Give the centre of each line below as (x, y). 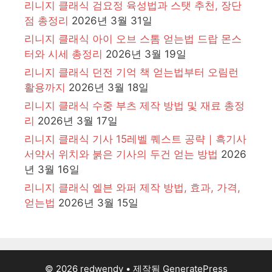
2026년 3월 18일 (109, 87)
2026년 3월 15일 (98, 202)
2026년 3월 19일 (146, 54)
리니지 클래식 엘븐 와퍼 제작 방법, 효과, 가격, (132, 187)
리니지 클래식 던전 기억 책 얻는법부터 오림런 (131, 72)
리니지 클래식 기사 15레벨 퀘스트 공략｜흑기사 (135, 139)
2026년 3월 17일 (78, 121)
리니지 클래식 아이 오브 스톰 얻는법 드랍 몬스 (133, 39)
